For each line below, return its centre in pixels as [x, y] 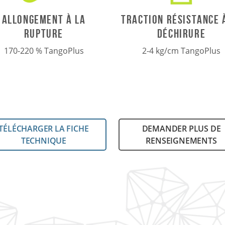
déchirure [181, 34]
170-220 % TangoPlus [44, 51]
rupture [44, 34]
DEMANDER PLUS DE [181, 129]
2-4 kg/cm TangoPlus [181, 51]
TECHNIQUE [44, 141]
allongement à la [44, 20]
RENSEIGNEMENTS [181, 141]
